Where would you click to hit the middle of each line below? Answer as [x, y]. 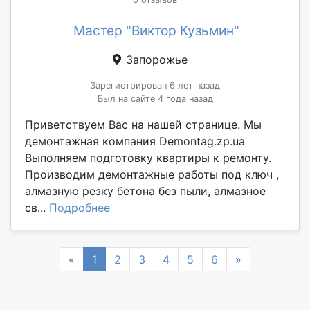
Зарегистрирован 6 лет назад [155, 86]
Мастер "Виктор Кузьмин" [156, 31]
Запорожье [155, 60]
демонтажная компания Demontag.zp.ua [135, 142]
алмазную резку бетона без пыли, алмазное [145, 191]
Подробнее [80, 208]
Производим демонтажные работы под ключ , [152, 175]
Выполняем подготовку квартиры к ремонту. [148, 158]
